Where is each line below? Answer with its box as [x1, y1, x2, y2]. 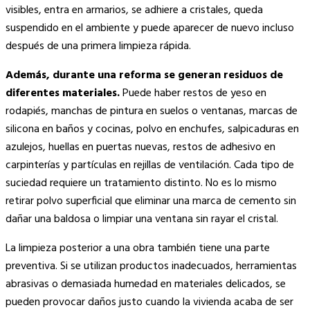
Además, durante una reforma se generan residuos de [6, 66, 283, 85]
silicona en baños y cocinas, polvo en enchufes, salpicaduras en [6, 120, 299, 139]
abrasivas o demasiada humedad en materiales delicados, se [6, 275, 286, 294]
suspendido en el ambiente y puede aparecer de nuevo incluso [6, 19, 294, 38]
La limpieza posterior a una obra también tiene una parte [6, 239, 270, 258]
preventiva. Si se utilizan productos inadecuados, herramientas [6, 257, 297, 276]
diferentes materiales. [6, 84, 120, 103]
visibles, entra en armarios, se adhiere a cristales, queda [6, 1, 263, 20]
